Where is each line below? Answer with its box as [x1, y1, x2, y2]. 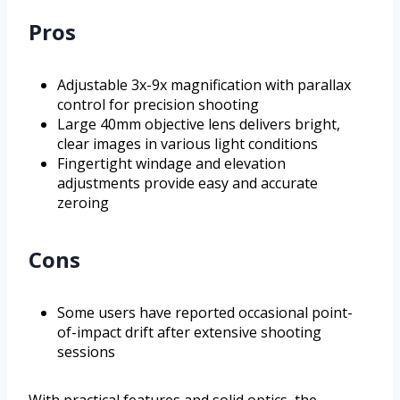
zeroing [57, 193, 109, 213]
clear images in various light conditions [57, 134, 318, 154]
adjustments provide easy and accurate [57, 173, 318, 194]
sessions [57, 342, 115, 362]
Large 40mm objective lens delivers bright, [57, 114, 340, 135]
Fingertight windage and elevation [57, 154, 286, 174]
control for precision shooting [57, 95, 259, 115]
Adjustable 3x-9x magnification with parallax [57, 75, 351, 96]
